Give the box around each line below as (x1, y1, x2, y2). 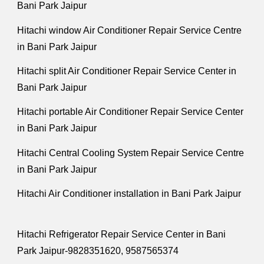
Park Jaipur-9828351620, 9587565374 (17, 246, 179, 256)
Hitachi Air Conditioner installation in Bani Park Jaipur (17, 188, 246, 199)
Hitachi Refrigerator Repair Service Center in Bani (17, 229, 226, 240)
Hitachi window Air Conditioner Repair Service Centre (17, 25, 242, 35)
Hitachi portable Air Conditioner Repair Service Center (17, 107, 244, 117)
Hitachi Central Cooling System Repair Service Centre (17, 147, 245, 158)
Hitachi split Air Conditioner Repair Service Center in (17, 65, 237, 76)
